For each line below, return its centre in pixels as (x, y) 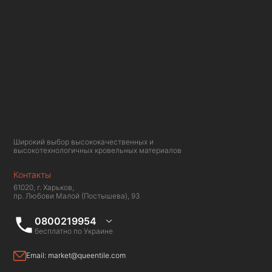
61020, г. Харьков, (44, 187)
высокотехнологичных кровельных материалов (97, 150)
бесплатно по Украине (74, 231)
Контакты (32, 174)
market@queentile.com (87, 256)
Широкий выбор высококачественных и (83, 141)
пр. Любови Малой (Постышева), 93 (77, 195)
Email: (37, 256)
